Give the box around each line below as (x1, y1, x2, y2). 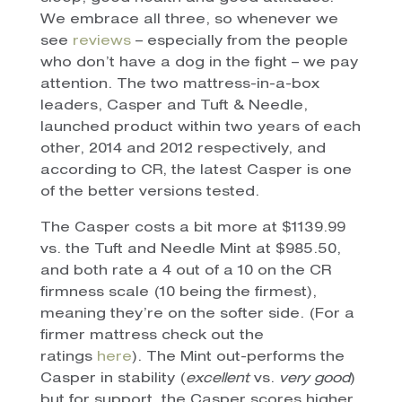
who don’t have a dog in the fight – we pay (39, 57, 358, 71)
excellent (185, 372, 249, 387)
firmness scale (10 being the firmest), (39, 286, 317, 301)
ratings (39, 351, 97, 365)
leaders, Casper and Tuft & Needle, (39, 100, 308, 114)
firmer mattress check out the (39, 329, 264, 344)
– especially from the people (130, 35, 348, 49)
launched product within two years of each (39, 121, 361, 135)
